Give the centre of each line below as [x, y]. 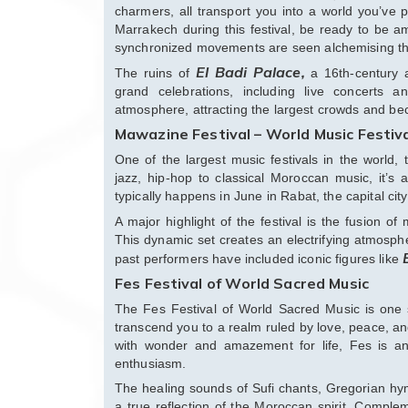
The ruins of [155, 73]
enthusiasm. [151, 364]
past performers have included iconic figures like [259, 259]
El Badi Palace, [250, 72]
